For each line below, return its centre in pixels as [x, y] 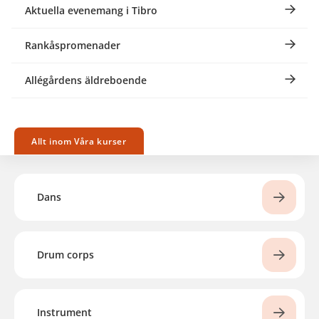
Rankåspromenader [73, 46]
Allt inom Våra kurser [79, 142]
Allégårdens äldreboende [86, 80]
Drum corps [66, 255]
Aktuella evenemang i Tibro [91, 11]
